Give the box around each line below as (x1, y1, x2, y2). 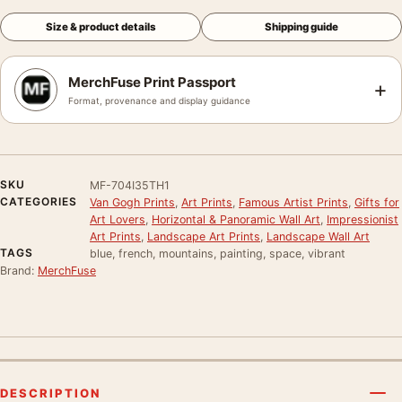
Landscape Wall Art (267, 229, 370, 243)
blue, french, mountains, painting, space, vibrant (90, 246, 345, 260)
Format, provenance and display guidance (68, 94, 250, 106)
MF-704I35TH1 (90, 178, 170, 192)
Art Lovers (90, 212, 145, 226)
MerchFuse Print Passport (68, 73, 236, 91)
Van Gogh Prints (90, 195, 175, 209)
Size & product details (45, 20, 156, 33)
